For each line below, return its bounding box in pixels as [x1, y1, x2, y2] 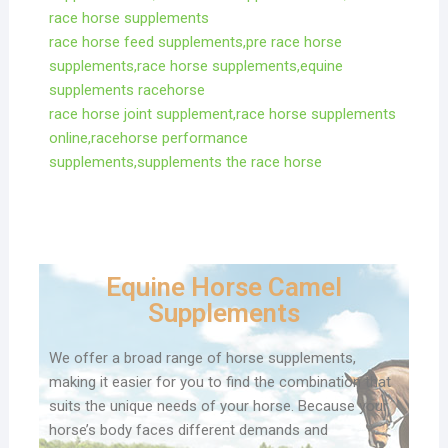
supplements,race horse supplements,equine [48, 56, 343, 75]
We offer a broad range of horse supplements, [48, 348, 356, 367]
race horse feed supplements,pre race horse [48, 32, 342, 51]
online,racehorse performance [48, 128, 248, 147]
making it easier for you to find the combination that [48, 372, 391, 391]
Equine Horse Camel [105, 271, 342, 302]
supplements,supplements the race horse [48, 152, 322, 171]
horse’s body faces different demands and [48, 420, 328, 439]
